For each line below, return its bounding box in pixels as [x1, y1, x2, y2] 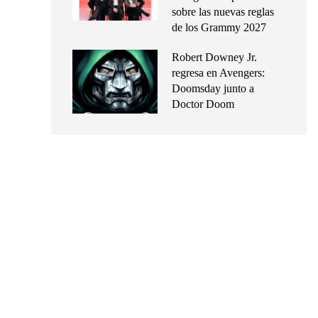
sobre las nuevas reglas [172, 6, 274, 18]
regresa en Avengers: [172, 67, 265, 79]
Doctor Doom [172, 98, 234, 111]
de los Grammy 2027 [172, 21, 266, 34]
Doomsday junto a [172, 82, 254, 95]
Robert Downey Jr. [172, 51, 257, 64]
